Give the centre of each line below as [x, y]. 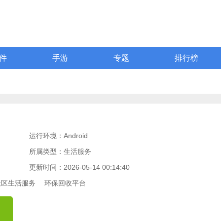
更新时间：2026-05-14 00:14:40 [79, 167]
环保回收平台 [65, 183]
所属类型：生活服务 [60, 151]
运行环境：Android [58, 136]
